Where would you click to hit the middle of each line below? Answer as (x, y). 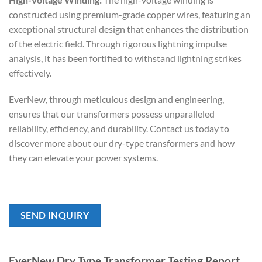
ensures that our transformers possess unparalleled (112, 114)
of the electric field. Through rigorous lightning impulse (118, 43)
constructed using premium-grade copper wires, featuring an (130, 14)
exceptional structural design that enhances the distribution (129, 29)
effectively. (30, 73)
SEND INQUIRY (55, 216)
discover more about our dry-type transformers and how (122, 143)
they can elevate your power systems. (83, 158)
